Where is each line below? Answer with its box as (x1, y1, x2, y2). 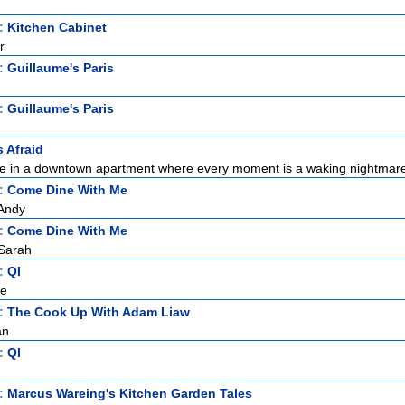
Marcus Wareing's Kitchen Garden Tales (7, 386, 252, 400)
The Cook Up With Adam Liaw (7, 305, 190, 319)
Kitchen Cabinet (7, 20, 107, 34)
